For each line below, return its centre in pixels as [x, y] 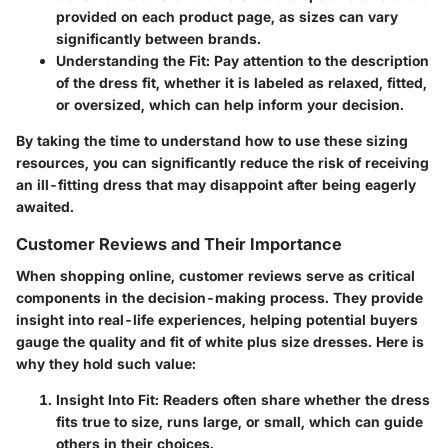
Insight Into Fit [105, 399]
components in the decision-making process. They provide [219, 297]
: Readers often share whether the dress [292, 399]
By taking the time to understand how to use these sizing [212, 140]
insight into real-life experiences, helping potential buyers [217, 319]
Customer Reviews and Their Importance [179, 243]
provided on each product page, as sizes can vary [227, 16]
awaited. [45, 206]
